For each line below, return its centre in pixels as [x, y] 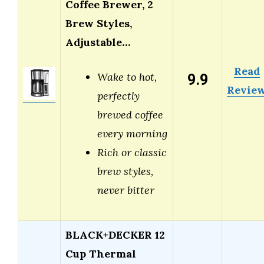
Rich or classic [132, 153]
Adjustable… [98, 42]
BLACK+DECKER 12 [115, 235]
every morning [132, 134]
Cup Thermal [101, 254]
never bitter [126, 190]
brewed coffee [130, 115]
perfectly [118, 96]
